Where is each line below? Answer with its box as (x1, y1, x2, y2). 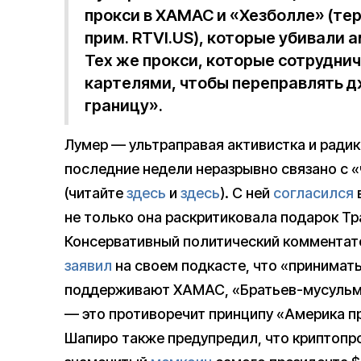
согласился (273, 185, 354, 202)
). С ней (220, 185, 273, 202)
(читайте (64, 185, 127, 202)
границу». (85, 96, 163, 116)
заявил (64, 257, 112, 275)
